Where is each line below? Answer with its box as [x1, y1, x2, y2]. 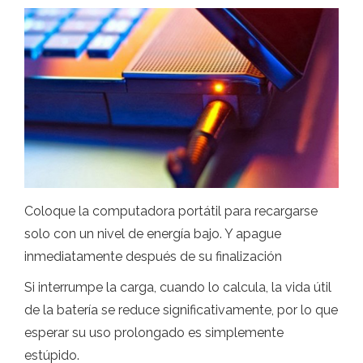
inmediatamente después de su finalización [24, 249, 282, 265]
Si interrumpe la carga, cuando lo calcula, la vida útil [24, 280, 331, 296]
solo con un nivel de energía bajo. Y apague [24, 226, 281, 242]
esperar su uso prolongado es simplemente [24, 325, 284, 341]
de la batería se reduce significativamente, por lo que [24, 302, 338, 318]
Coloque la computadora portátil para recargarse [24, 203, 318, 220]
